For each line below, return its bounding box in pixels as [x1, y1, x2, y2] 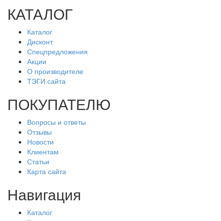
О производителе [27, 66, 83, 76]
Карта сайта [27, 166, 66, 177]
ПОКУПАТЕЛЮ [7, 93, 110, 115]
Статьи [27, 156, 49, 167]
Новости [27, 137, 54, 147]
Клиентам [27, 147, 59, 157]
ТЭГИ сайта [27, 76, 66, 86]
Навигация [7, 184, 81, 205]
